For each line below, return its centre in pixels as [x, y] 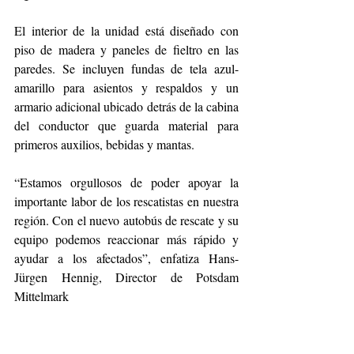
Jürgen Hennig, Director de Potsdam [126, 277]
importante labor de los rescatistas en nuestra [126, 201]
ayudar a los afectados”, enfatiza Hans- [126, 258]
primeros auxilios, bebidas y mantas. [104, 144]
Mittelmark [41, 296]
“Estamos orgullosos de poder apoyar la [126, 182]
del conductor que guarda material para [126, 125]
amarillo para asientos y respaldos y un [126, 87]
